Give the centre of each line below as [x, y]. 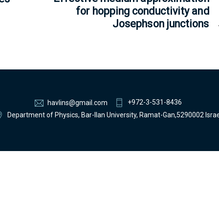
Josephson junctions [161, 23]
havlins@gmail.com [78, 103]
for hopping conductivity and [142, 11]
